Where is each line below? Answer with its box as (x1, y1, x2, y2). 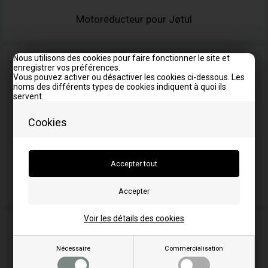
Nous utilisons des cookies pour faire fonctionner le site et (13, 53, 230, 63)
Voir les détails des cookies (84, 214, 184, 223)
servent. (13, 92, 44, 101)
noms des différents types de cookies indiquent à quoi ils (13, 82, 227, 92)
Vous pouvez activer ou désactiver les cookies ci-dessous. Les (13, 72, 245, 82)
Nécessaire (56, 245, 91, 252)
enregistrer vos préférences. (13, 63, 121, 72)
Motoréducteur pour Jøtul (76, 13, 192, 25)
